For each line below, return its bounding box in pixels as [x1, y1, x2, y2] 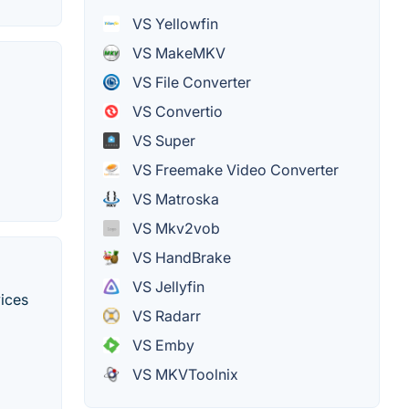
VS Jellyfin [129, 278, 204, 297]
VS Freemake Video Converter [129, 161, 339, 180]
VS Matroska [129, 190, 219, 209]
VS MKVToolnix [129, 365, 238, 384]
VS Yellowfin [129, 15, 218, 34]
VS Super [129, 131, 195, 151]
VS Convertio [129, 102, 223, 121]
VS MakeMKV [129, 44, 225, 63]
